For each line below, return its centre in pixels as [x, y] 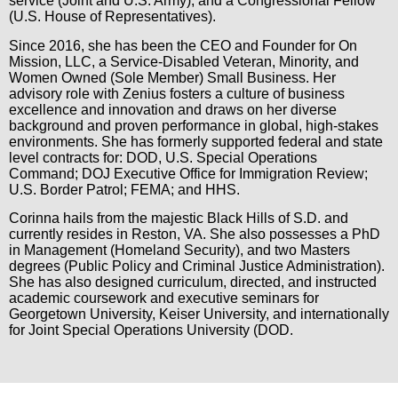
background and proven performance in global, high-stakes [194, 125]
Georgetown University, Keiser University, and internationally [199, 314]
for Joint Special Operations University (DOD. [151, 330]
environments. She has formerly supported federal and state [196, 141]
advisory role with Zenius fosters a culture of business [177, 93]
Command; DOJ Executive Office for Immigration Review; [188, 173]
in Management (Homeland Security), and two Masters [179, 251]
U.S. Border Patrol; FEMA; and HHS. [124, 189]
